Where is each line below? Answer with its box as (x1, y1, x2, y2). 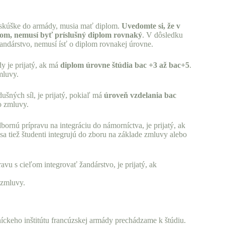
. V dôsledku (142, 31, 183, 40)
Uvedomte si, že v (122, 22, 180, 31)
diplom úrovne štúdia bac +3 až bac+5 (60, 61, 189, 70)
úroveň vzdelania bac (104, 91, 176, 100)
